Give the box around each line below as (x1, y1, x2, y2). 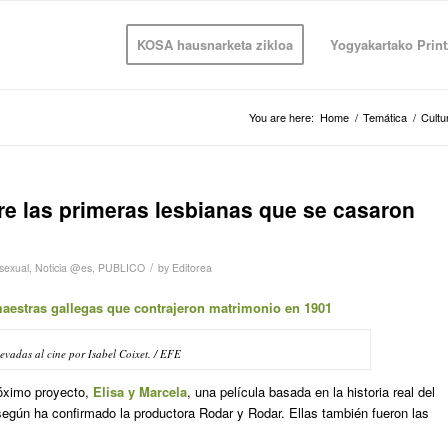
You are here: (249, 109, 314, 125)
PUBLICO (98, 260, 145, 275)
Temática (363, 109, 407, 125)
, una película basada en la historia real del (187, 382, 435, 402)
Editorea (172, 260, 212, 275)
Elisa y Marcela (93, 382, 187, 402)
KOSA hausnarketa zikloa (136, 35, 293, 54)
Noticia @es (35, 260, 92, 275)
